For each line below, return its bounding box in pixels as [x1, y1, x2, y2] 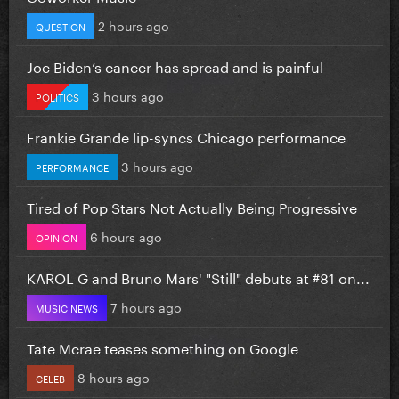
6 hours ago [90, 225, 162, 246]
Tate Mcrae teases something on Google [27, 335, 298, 358]
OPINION [36, 228, 77, 245]
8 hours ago [77, 366, 150, 387]
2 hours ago [98, 14, 169, 35]
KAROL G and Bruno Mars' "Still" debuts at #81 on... [27, 265, 370, 288]
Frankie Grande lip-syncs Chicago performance [27, 124, 346, 147]
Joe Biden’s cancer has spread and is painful [27, 53, 323, 77]
